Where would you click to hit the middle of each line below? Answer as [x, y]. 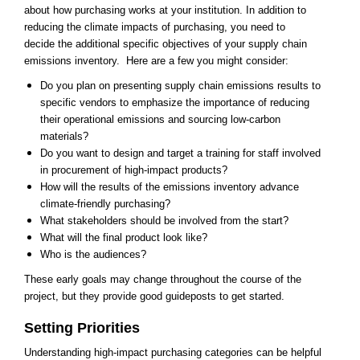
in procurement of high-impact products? [134, 170]
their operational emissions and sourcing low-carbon [161, 119]
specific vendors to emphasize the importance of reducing [175, 102]
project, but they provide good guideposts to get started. [157, 296]
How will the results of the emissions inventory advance [170, 187]
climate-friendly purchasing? [106, 204]
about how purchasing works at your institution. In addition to [165, 10]
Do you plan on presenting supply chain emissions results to [181, 86]
